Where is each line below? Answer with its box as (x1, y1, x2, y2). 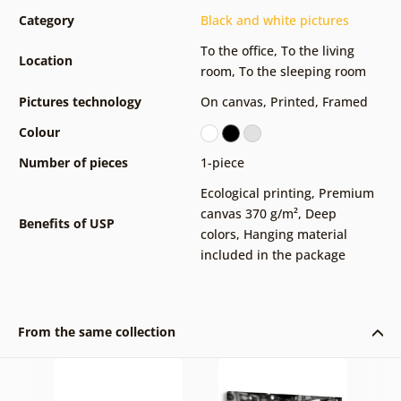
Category (18, 12, 74, 30)
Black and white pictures (200, 12, 349, 30)
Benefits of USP (18, 215, 115, 233)
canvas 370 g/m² (200, 205, 298, 223)
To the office (200, 42, 274, 60)
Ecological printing (200, 184, 311, 202)
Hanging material (243, 226, 347, 243)
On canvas (200, 93, 263, 111)
